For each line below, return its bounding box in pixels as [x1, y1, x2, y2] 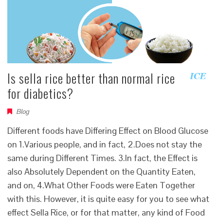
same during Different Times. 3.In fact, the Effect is [7, 152, 198, 163]
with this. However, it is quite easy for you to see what [7, 193, 209, 204]
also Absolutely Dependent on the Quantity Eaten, [7, 166, 196, 177]
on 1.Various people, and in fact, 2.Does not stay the [7, 139, 202, 150]
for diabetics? [7, 84, 73, 103]
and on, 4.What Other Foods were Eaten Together [7, 180, 195, 191]
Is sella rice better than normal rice [7, 69, 175, 88]
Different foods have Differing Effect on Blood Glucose [7, 125, 208, 136]
